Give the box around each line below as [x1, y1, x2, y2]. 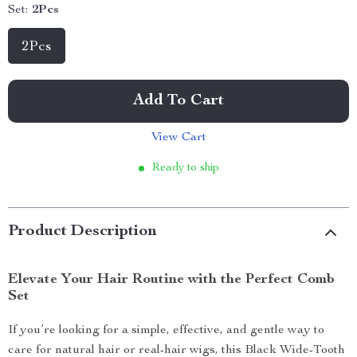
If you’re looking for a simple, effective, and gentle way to [8, 324, 324, 337]
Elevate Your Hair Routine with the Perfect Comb [8, 273, 335, 287]
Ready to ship [151, 163, 219, 174]
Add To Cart [133, 93, 224, 109]
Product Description [8, 224, 157, 240]
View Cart [151, 131, 206, 144]
